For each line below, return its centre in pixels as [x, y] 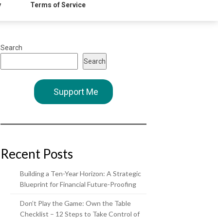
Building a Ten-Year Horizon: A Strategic [81, 173]
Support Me [76, 92]
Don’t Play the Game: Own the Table [75, 203]
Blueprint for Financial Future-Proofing [78, 184]
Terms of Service [58, 5]
